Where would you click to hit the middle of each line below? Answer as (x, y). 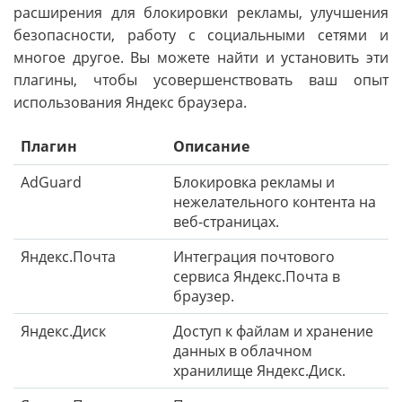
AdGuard (51, 182)
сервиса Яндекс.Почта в (257, 276)
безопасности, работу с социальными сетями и (201, 35)
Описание (211, 146)
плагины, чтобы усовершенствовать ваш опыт (201, 79)
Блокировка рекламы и (254, 182)
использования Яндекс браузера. (130, 102)
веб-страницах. (226, 221)
